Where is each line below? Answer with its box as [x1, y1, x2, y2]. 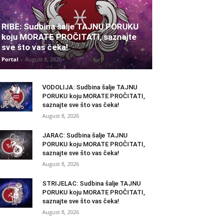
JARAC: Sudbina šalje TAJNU [42, 132, 128, 139]
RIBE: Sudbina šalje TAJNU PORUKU [1, 22, 138, 32]
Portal [1, 55, 18, 63]
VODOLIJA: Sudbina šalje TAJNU [42, 83, 137, 91]
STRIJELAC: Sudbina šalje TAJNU [42, 180, 141, 188]
